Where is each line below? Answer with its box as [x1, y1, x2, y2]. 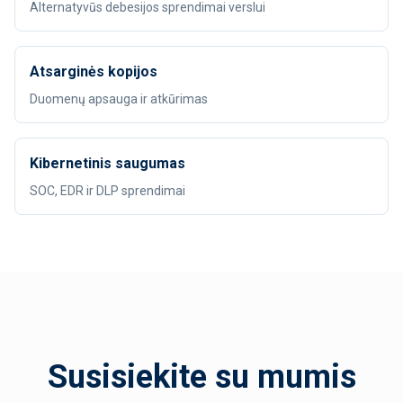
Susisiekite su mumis [47, 358, 356, 396]
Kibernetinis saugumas [30, 155, 185, 172]
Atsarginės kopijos [30, 63, 157, 80]
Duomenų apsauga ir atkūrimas [30, 92, 208, 106]
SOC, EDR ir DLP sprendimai [30, 184, 185, 198]
